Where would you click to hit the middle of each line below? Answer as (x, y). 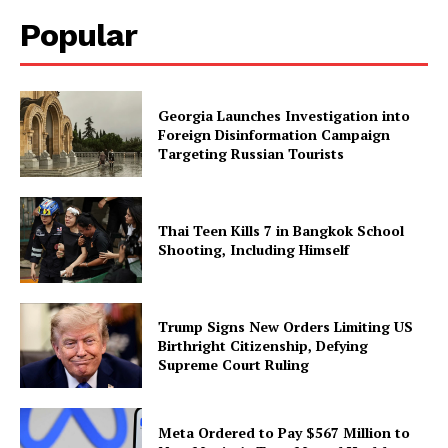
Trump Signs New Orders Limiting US (286, 326)
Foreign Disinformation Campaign (274, 134)
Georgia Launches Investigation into (284, 115)
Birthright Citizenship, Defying (263, 345)
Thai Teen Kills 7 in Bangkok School (281, 230)
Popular (78, 35)
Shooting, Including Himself (254, 249)
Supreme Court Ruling (234, 364)
